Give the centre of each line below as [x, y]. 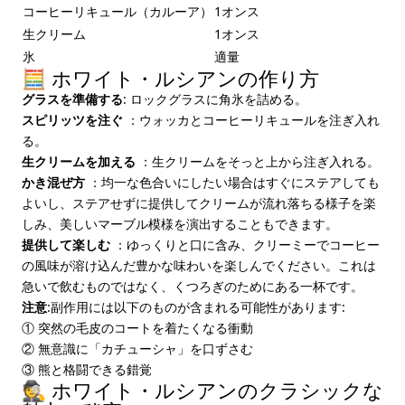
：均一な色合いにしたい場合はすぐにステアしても [232, 182]
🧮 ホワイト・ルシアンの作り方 [170, 78]
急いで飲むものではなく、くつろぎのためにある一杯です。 [193, 286]
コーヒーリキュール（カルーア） [118, 11]
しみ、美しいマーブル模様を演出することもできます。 [180, 224]
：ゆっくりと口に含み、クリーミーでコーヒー [245, 245]
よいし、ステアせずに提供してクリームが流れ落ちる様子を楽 [199, 203]
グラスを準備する [72, 99]
